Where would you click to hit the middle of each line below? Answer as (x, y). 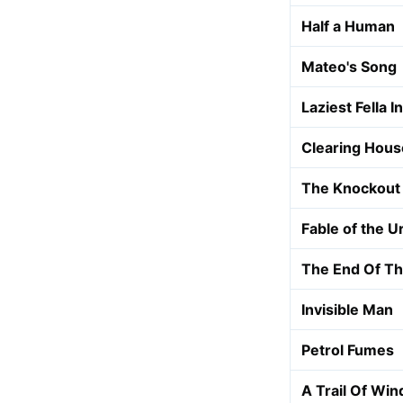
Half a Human (348, 26)
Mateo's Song (349, 67)
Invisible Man (347, 309)
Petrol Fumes (348, 350)
